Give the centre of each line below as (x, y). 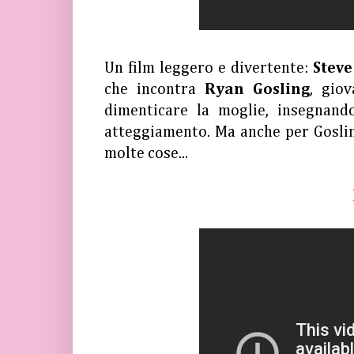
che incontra (155, 89)
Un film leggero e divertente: (209, 68)
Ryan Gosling (258, 89)
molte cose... (146, 153)
